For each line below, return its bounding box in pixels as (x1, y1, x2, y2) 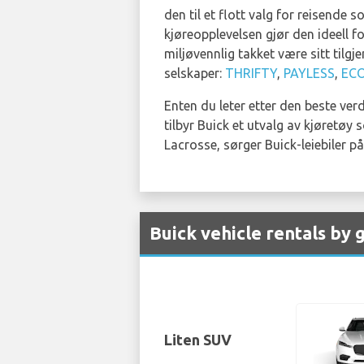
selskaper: (164, 66, 225, 80)
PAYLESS (284, 66, 335, 80)
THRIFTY (225, 66, 277, 80)
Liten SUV (164, 331, 232, 348)
